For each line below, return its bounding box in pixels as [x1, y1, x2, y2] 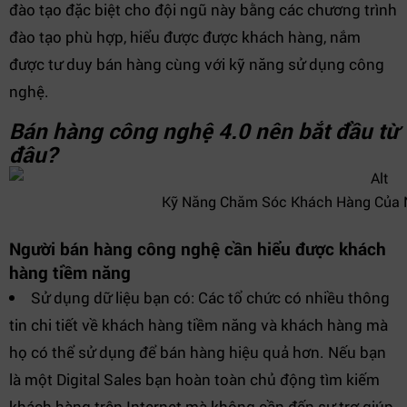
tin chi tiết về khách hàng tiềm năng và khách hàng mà [9, 314, 388, 335]
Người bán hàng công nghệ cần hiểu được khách [9, 237, 386, 260]
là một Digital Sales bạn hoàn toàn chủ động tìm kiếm [9, 369, 380, 390]
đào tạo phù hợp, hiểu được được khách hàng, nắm [9, 26, 361, 47]
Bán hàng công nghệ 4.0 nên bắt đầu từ [9, 116, 398, 145]
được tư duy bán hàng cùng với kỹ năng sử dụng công [9, 54, 384, 74]
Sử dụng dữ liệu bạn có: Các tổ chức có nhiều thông [31, 287, 390, 308]
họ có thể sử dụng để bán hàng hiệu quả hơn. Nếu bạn [9, 342, 386, 362]
